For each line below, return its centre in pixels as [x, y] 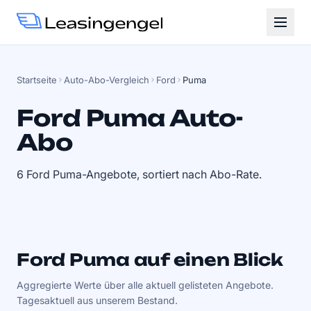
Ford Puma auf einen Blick [150, 260]
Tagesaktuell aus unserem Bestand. [97, 300]
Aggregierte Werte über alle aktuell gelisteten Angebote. [145, 285]
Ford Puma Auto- [130, 118]
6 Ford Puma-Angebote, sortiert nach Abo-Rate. [139, 174]
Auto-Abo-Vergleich [107, 80]
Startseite [37, 80]
